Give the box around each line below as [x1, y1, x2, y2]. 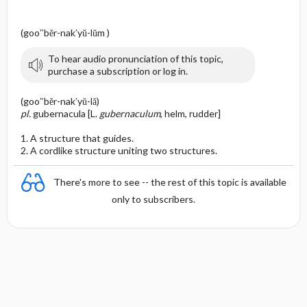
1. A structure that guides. [20, 132, 134, 144]
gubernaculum [99, 108, 160, 119]
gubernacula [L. [32, 108, 99, 119]
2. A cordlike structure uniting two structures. [20, 145, 217, 156]
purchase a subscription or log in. [47, 65, 188, 77]
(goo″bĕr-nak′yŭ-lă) [20, 95, 99, 107]
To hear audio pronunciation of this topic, [47, 53, 223, 64]
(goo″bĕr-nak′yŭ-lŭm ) [20, 27, 110, 38]
